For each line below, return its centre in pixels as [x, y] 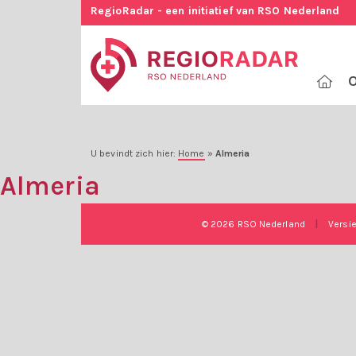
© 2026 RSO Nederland [254, 224]
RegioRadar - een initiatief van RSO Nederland [215, 11]
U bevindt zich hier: [135, 154]
